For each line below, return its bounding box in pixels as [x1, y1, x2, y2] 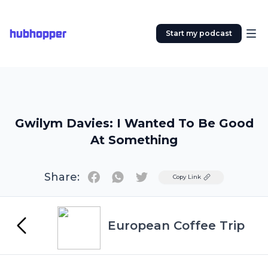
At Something [90, 133, 178, 147]
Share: [44, 170, 80, 184]
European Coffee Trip [108, 218, 245, 233]
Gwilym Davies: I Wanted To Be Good [14, 116, 254, 130]
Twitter [141, 170, 176, 182]
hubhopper [10, 27, 66, 40]
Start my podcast [166, 29, 232, 38]
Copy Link [173, 173, 201, 180]
